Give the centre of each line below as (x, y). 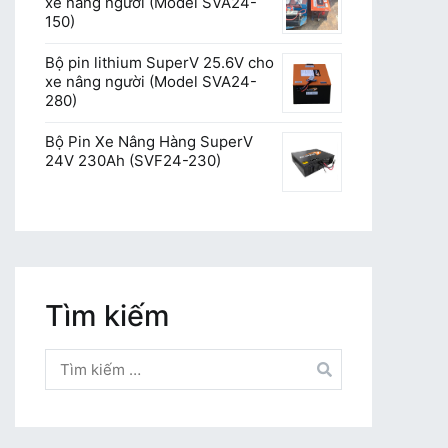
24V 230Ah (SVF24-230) (133, 161)
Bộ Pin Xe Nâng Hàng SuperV (149, 142)
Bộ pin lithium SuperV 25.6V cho (159, 63)
